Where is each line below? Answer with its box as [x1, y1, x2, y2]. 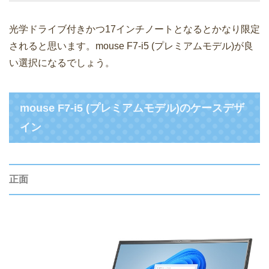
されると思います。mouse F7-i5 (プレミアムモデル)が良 [9, 41, 253, 52]
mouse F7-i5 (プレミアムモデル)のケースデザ [20, 102, 244, 115]
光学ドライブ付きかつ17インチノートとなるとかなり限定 [9, 24, 260, 35]
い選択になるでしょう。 [9, 58, 115, 68]
